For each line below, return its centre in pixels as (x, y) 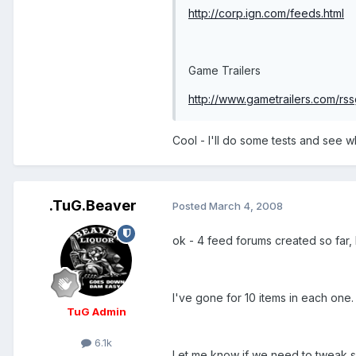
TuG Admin (96, 311)
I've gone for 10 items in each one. (263, 297)
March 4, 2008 (246, 206)
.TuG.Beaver (93, 205)
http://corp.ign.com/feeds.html (266, 13)
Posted (191, 206)
